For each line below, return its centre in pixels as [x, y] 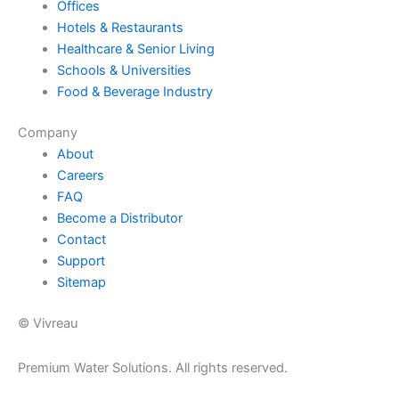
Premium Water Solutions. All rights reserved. [153, 367]
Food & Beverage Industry [134, 92]
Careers [80, 176]
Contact [81, 240]
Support [81, 261]
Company [48, 133]
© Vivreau [48, 324]
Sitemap [81, 283]
